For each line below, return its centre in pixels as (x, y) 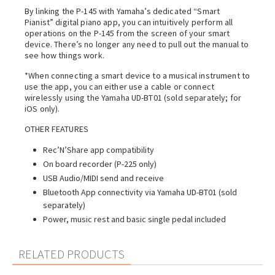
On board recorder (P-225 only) (100, 164)
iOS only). (42, 109)
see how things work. (64, 55)
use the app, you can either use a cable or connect (120, 87)
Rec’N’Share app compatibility (99, 150)
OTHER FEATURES (56, 129)
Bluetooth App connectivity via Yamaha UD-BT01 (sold (140, 192)
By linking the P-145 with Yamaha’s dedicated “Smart (122, 11)
